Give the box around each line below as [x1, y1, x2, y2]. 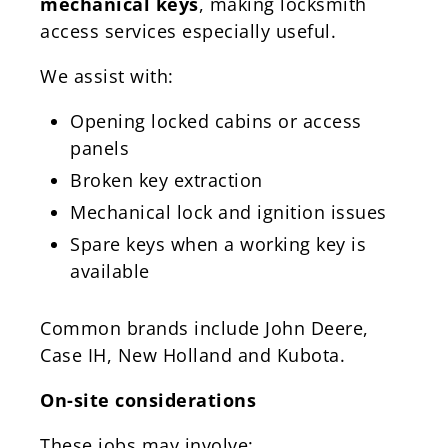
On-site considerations [40, 387, 256, 412]
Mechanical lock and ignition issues [70, 199, 387, 224]
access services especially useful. [40, 18, 336, 43]
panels [70, 135, 129, 160]
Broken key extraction [70, 167, 263, 192]
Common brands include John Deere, [40, 315, 369, 340]
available [70, 258, 150, 283]
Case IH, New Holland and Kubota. [40, 342, 345, 367]
